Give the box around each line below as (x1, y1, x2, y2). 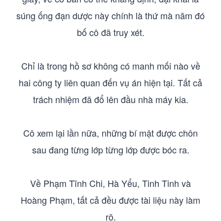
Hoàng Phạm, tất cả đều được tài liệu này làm (21, 193, 200, 206)
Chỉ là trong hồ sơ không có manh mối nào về (21, 59, 200, 72)
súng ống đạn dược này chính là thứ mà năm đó (16, 9, 205, 22)
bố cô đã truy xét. (76, 26, 145, 38)
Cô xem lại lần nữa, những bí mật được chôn (23, 126, 198, 139)
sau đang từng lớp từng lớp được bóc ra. (32, 143, 189, 156)
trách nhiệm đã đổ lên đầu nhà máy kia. (33, 93, 188, 106)
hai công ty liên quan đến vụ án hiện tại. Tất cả (19, 76, 202, 89)
